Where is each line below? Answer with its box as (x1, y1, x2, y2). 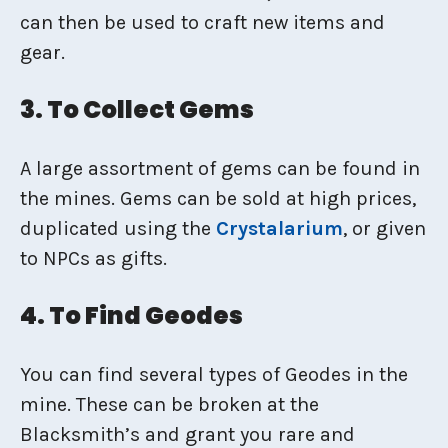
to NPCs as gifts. (20, 247, 167, 270)
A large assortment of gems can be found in (20, 157, 420, 180)
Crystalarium (216, 217, 343, 240)
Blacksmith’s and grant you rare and (20, 423, 355, 446)
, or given (343, 217, 426, 240)
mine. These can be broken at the (20, 393, 319, 416)
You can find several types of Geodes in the (20, 363, 408, 386)
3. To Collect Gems (20, 93, 254, 126)
